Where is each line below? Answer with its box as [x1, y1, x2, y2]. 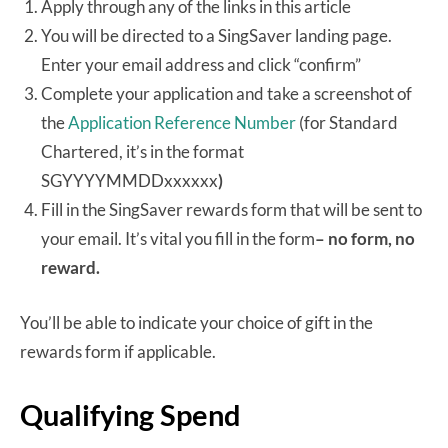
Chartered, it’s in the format [41, 140, 244, 162]
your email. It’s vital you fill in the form [41, 227, 315, 249]
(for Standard [296, 111, 398, 133]
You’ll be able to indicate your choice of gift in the [20, 311, 373, 333]
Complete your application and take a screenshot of [41, 82, 412, 104]
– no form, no [315, 227, 415, 249]
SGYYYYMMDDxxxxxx [41, 169, 218, 191]
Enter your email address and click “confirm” [41, 53, 361, 75]
